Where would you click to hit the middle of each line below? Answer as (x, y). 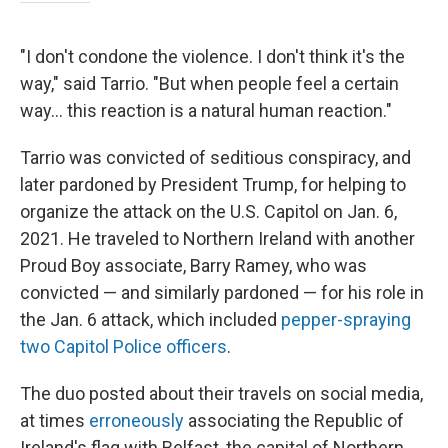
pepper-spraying (346, 319)
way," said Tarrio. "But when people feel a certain (209, 83)
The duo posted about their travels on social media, (221, 393)
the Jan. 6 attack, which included (150, 319)
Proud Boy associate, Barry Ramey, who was (193, 265)
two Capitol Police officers (123, 346)
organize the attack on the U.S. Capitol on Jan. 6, (208, 211)
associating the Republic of (294, 420)
